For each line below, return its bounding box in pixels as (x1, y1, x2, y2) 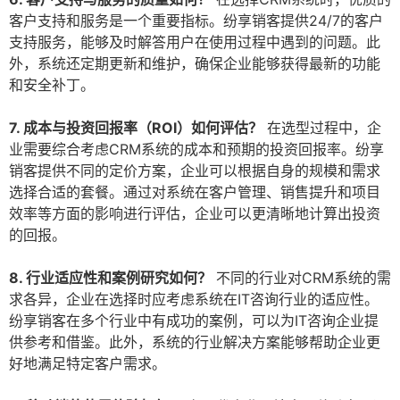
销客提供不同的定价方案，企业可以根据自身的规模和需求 (9, 162, 380, 180)
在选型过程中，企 (262, 119, 381, 137)
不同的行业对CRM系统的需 (212, 269, 391, 287)
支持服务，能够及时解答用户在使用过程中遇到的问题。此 (9, 33, 380, 52)
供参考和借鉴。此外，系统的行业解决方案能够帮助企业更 (9, 333, 380, 352)
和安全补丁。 (9, 76, 95, 95)
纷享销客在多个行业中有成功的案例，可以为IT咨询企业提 (9, 312, 379, 330)
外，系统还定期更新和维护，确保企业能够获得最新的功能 (9, 54, 380, 73)
